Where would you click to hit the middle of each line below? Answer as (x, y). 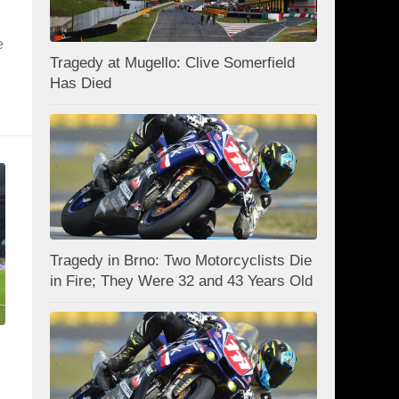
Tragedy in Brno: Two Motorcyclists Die (181, 261)
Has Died (81, 84)
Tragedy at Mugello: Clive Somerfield (172, 63)
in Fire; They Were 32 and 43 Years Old (181, 281)
